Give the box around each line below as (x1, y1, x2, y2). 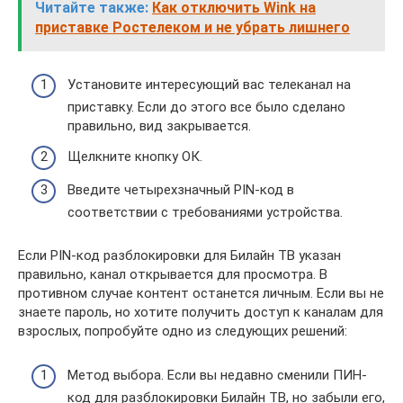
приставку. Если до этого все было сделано (67, 99, 345, 116)
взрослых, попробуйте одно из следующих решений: (18, 323, 347, 340)
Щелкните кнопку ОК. (67, 148, 202, 165)
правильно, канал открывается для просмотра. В (18, 266, 327, 283)
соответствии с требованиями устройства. (67, 204, 343, 221)
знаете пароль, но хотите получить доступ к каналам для (18, 304, 383, 321)
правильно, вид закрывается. (67, 118, 251, 135)
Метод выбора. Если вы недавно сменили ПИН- (67, 366, 367, 383)
